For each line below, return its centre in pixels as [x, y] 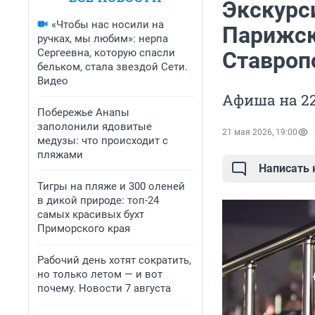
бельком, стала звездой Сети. [112, 67]
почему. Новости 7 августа [104, 288]
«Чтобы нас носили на [108, 25]
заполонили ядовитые [95, 127]
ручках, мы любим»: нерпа [103, 39]
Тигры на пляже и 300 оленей [111, 186]
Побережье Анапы [83, 112]
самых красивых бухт [91, 214]
